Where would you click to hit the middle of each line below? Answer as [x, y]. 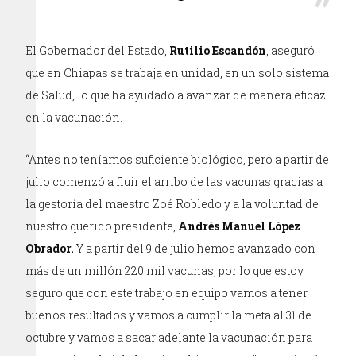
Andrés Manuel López [240, 226]
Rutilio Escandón [218, 50]
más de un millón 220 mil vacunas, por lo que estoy [165, 270]
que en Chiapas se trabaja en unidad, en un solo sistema [178, 72]
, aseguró [291, 50]
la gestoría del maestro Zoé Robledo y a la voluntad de [172, 203]
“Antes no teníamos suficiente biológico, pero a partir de [178, 159]
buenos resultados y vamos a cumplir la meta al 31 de [169, 315]
